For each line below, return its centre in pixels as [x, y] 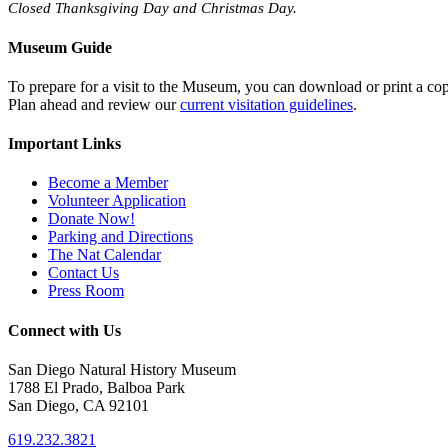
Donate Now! [91, 219]
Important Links [64, 144]
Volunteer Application [117, 201]
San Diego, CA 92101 [78, 406]
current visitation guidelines [266, 104]
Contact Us [83, 273]
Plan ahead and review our [94, 104]
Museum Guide [60, 47]
